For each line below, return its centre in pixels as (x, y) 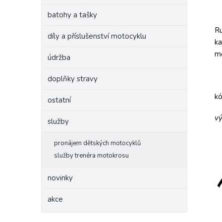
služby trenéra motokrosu (91, 156)
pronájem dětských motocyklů (97, 143)
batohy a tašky (72, 15)
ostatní (59, 100)
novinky (60, 178)
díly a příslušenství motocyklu (97, 36)
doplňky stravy (73, 79)
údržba (59, 57)
